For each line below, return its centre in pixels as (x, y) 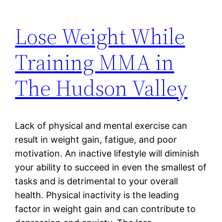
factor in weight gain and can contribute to (106, 209)
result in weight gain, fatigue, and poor (96, 140)
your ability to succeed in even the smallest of (111, 167)
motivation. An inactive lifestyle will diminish (107, 154)
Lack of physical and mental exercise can (101, 126)
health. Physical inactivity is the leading (97, 195)
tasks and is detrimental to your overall (97, 181)
